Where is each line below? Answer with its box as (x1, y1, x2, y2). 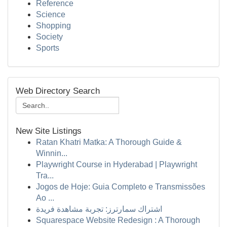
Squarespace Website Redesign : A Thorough (36, 216, 200, 224)
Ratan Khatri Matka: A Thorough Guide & (36, 138, 182, 146)
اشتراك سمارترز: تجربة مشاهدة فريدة (36, 205, 162, 213)
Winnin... (36, 149, 67, 158)
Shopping (36, 21, 71, 30)
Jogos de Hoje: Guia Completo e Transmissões (36, 182, 205, 191)
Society (36, 32, 63, 41)
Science (36, 10, 65, 19)
